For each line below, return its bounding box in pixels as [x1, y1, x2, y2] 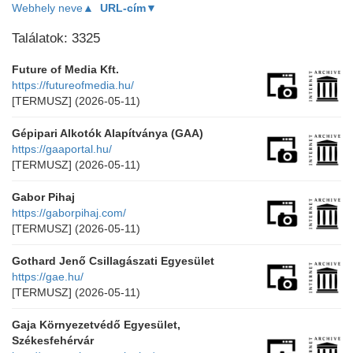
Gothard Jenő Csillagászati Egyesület [12, 255, 214, 267]
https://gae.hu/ [12, 270, 84, 283]
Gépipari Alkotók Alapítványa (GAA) [12, 127, 203, 139]
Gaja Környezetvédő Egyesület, [12, 318, 180, 331]
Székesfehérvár [12, 334, 94, 347]
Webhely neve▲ [12, 2, 94, 14]
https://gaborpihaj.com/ [12, 206, 126, 219]
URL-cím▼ [100, 2, 157, 14]
